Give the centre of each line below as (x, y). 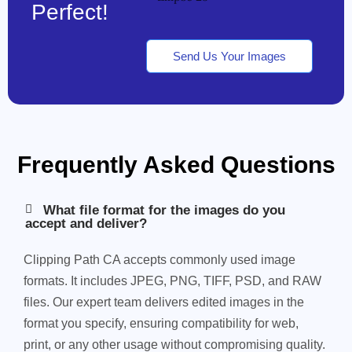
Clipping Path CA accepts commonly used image (159, 260)
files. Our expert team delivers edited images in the (164, 302)
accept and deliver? (86, 224)
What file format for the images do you (164, 210)
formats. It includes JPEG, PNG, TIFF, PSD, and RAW (172, 281)
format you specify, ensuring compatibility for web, (161, 323)
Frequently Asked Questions (176, 165)
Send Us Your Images (229, 56)
